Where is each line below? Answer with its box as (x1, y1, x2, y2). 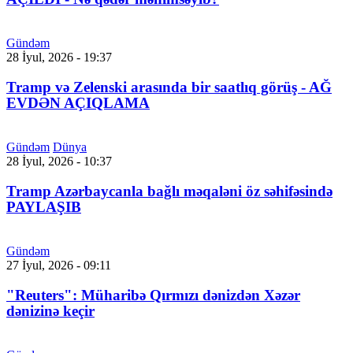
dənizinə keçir (6, 303, 95, 320)
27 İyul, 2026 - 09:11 (6, 258, 111, 273)
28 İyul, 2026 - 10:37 (6, 154, 112, 169)
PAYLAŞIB (6, 199, 81, 216)
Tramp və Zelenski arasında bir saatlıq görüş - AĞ (6, 79, 332, 96)
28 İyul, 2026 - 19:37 (6, 50, 112, 65)
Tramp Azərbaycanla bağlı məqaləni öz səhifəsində (6, 183, 333, 200)
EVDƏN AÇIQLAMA (6, 95, 150, 112)
